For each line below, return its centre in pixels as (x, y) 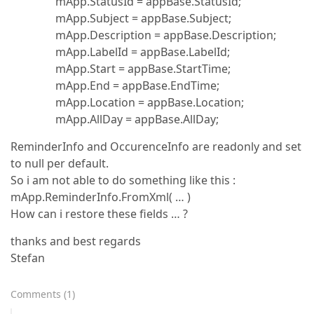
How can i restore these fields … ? (99, 214)
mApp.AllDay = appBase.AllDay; (115, 119)
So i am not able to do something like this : (123, 180)
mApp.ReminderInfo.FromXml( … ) (101, 197)
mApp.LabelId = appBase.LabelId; (120, 52)
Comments (36, 294)
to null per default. (60, 163)
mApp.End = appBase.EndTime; (115, 86)
